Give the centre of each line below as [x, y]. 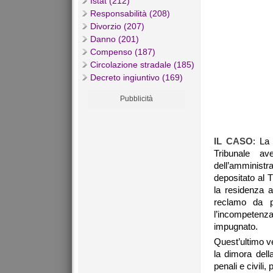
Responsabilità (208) [130, 14]
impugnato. [236, 227]
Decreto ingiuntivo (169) [136, 78]
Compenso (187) [123, 52]
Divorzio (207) [117, 27]
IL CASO [233, 141]
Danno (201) [115, 39]
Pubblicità [136, 99]
